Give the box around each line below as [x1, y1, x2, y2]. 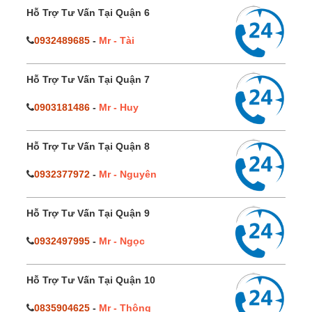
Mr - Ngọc [99, 235, 145, 247]
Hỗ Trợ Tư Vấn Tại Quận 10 [26, 274, 155, 286]
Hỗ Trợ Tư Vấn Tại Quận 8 [26, 140, 150, 152]
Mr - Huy [99, 101, 139, 113]
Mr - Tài [99, 34, 134, 46]
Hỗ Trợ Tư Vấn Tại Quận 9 [26, 207, 150, 219]
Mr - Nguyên [99, 168, 157, 180]
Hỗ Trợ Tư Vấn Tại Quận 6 [26, 6, 150, 18]
